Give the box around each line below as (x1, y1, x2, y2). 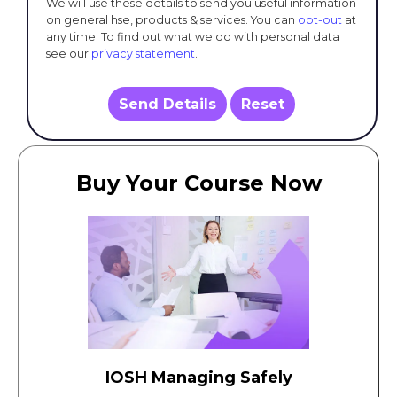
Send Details (119, 95, 217, 113)
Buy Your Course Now (75, 169, 322, 196)
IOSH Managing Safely (105, 367, 292, 387)
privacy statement (91, 47, 195, 61)
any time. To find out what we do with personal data (46, 30, 339, 44)
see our (46, 47, 91, 61)
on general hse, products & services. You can (46, 13, 298, 27)
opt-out (298, 13, 342, 27)
